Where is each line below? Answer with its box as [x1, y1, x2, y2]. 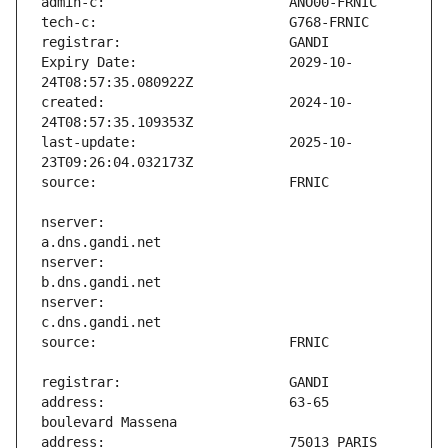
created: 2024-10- [41, 94, 353, 111]
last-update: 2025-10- [41, 134, 353, 151]
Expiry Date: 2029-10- [41, 54, 353, 71]
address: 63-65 [41, 394, 329, 411]
